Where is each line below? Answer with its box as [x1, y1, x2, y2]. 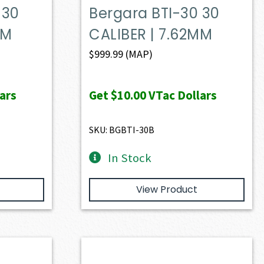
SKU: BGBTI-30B [89, 123, 155, 136]
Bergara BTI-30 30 [89, 3, 220, 23]
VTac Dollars [146, 87, 217, 103]
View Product [136, 182, 197, 196]
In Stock [108, 150, 152, 166]
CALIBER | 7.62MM [89, 24, 213, 44]
